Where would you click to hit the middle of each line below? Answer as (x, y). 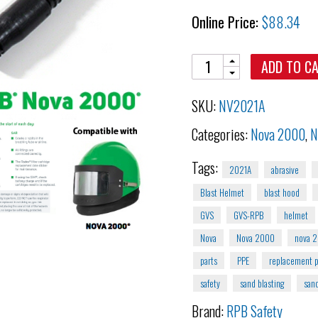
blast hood (282, 192)
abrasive (285, 170)
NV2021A (242, 106)
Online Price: (227, 22)
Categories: (221, 134)
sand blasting (262, 283)
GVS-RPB (249, 215)
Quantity (212, 64)
